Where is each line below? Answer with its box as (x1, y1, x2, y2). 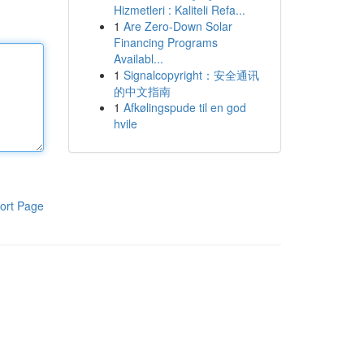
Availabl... (113, 50, 163, 67)
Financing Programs (113, 34, 218, 50)
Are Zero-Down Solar (123, 18, 232, 34)
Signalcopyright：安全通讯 (123, 67, 259, 83)
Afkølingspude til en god (123, 99, 246, 115)
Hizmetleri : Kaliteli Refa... (113, 2, 245, 18)
